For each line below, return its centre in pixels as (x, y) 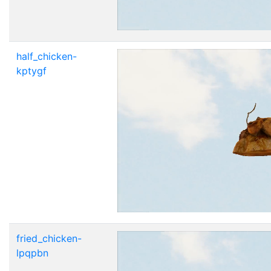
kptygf (31, 70)
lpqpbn (32, 253)
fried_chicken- (49, 238)
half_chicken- (47, 56)
